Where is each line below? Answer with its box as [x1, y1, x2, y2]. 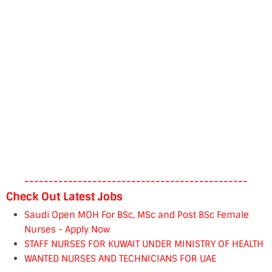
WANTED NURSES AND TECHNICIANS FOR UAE [24, 253, 216, 265]
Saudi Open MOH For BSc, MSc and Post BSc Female [24, 209, 249, 221]
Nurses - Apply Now [24, 223, 110, 236]
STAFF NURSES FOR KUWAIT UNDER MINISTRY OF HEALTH [24, 238, 263, 250]
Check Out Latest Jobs [6, 189, 123, 204]
